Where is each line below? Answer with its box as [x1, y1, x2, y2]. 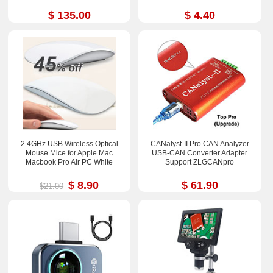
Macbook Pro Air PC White [26, 157, 113, 166]
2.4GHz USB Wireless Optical [20, 139, 118, 148]
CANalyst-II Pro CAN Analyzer [150, 139, 249, 148]
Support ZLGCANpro [165, 157, 235, 166]
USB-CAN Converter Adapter [152, 148, 248, 157]
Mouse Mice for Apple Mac [26, 148, 113, 157]
